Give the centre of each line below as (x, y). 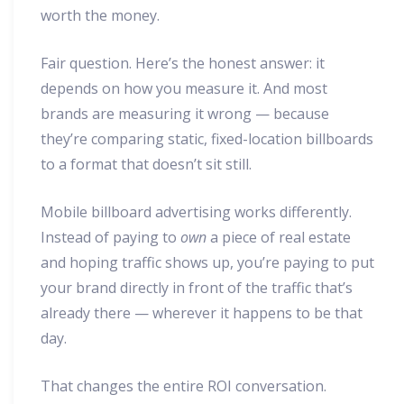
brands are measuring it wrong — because (185, 114)
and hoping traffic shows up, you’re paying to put (207, 263)
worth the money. (100, 16)
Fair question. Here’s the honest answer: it (183, 64)
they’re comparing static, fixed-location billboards (207, 139)
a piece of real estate (279, 238)
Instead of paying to (110, 238)
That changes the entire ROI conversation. (184, 386)
